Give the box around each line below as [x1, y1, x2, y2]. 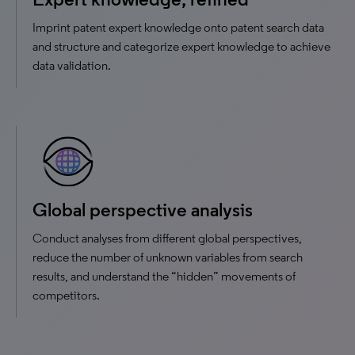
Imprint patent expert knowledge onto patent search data [32, 20, 324, 35]
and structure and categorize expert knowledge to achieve [32, 39, 330, 54]
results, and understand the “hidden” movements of [32, 269, 296, 284]
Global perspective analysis [32, 198, 253, 221]
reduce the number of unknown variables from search [32, 250, 303, 265]
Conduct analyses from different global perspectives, [32, 231, 302, 246]
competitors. [32, 288, 100, 303]
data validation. [32, 58, 111, 73]
